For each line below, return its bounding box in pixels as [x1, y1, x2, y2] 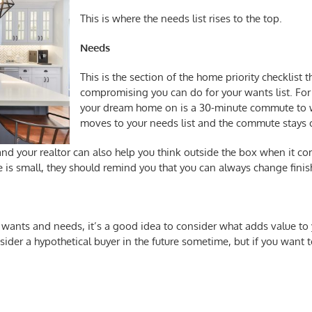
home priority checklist [196, 70, 302, 84]
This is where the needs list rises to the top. [80, 12, 282, 25]
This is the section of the [80, 70, 196, 84]
